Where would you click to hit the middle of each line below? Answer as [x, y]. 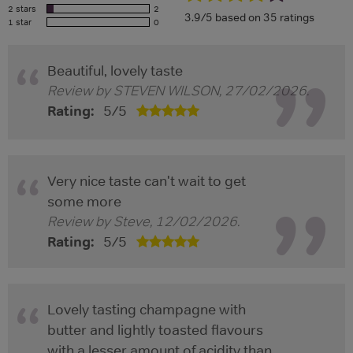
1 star [20, 22]
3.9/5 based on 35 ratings [249, 18]
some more [84, 202]
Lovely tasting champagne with [147, 310]
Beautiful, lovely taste [115, 71]
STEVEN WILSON [166, 91]
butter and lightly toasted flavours [155, 331]
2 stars [22, 9]
